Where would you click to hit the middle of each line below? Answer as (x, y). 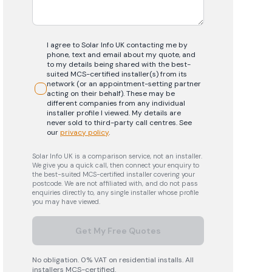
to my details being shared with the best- (119, 64)
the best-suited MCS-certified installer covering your (114, 174)
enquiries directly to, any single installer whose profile (116, 192)
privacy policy (85, 132)
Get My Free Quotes (118, 231)
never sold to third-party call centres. (112, 123)
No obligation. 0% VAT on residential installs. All (113, 260)
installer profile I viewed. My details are (114, 113)
